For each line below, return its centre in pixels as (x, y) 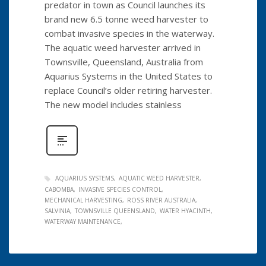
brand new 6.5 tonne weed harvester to (126, 19)
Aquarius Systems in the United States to (129, 76)
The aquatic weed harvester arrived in (123, 47)
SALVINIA (57, 211)
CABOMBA (59, 190)
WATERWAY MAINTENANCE (83, 222)
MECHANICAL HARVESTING (83, 200)
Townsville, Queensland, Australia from (124, 62)
